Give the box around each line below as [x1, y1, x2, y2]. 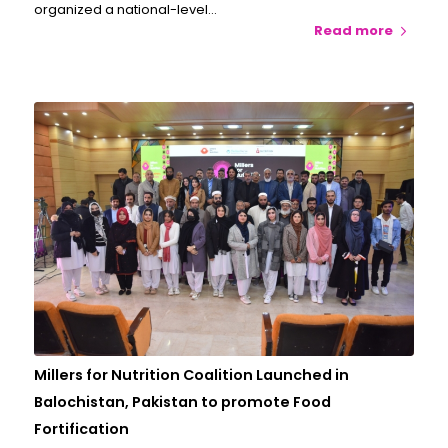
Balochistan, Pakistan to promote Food [33, 392, 331, 413]
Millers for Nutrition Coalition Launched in [33, 365, 349, 386]
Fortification [33, 419, 129, 440]
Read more [314, 20, 394, 40]
